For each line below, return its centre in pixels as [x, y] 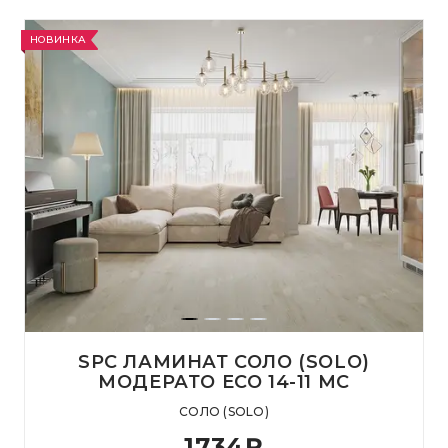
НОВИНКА [58, 39]
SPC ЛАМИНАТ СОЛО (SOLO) [224, 362]
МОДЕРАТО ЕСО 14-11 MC [224, 382]
